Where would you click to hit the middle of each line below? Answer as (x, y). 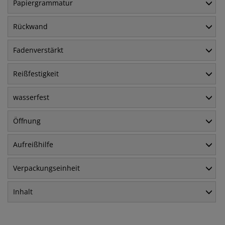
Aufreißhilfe (33, 145)
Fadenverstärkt (38, 50)
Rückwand (30, 27)
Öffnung (27, 121)
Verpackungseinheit (46, 168)
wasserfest (31, 97)
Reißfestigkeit (36, 74)
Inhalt (23, 192)
